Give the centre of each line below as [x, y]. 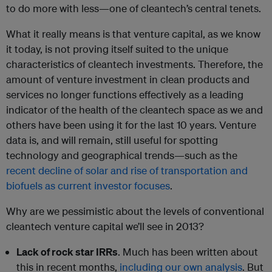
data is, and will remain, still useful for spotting [112, 140]
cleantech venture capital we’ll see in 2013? [105, 226]
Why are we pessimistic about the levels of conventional [135, 211]
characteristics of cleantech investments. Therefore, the [134, 64]
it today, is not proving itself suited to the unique [117, 49]
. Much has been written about [188, 252]
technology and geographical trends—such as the [122, 155]
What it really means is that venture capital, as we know [133, 34]
